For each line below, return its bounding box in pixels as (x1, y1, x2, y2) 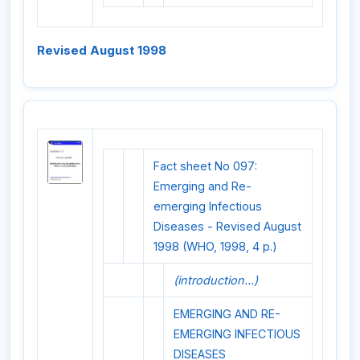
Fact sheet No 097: (153, 158, 257, 173)
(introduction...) (174, 272, 258, 287)
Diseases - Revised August (153, 219, 301, 233)
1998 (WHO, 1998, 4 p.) (153, 239, 277, 253)
